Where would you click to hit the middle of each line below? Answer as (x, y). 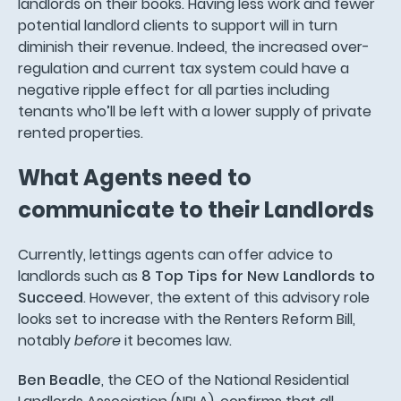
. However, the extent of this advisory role (226, 297)
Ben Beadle (60, 380)
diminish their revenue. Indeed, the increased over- (194, 47)
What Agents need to (135, 177)
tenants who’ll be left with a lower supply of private (195, 111)
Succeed (51, 297)
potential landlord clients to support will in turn (178, 25)
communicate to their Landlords (196, 209)
